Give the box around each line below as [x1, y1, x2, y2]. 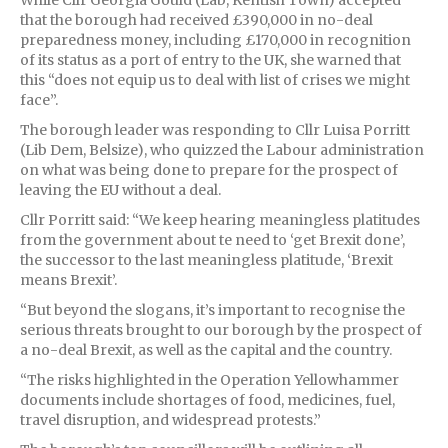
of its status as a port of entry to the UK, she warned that [20, 50, 401, 69]
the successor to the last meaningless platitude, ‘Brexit [20, 250, 393, 269]
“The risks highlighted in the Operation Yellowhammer [20, 370, 399, 389]
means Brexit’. [20, 270, 117, 289]
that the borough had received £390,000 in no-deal [20, 10, 373, 29]
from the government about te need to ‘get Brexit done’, [20, 230, 405, 249]
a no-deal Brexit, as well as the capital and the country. [20, 340, 392, 359]
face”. [20, 90, 58, 109]
